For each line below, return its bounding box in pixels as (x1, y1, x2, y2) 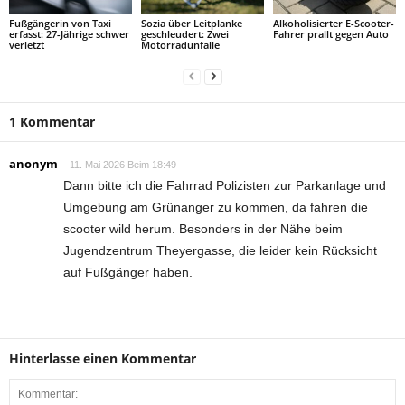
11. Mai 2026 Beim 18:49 (70, 159, 176, 170)
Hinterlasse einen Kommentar (9, 350, 196, 367)
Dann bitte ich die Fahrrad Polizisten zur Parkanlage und (63, 178, 386, 193)
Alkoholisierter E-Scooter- (272, 16, 394, 30)
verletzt (9, 38, 44, 52)
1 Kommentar (9, 113, 95, 130)
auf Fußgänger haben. (63, 265, 193, 279)
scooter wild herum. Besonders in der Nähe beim (63, 221, 343, 236)
